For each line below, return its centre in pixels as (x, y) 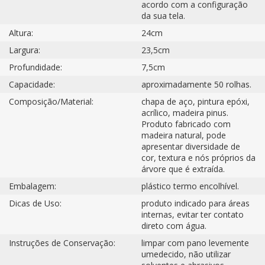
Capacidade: (32, 84)
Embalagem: (33, 186)
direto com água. (174, 225)
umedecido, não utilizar (186, 254)
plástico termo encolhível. (190, 186)
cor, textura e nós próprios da (198, 157)
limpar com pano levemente (195, 243)
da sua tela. (163, 15)
